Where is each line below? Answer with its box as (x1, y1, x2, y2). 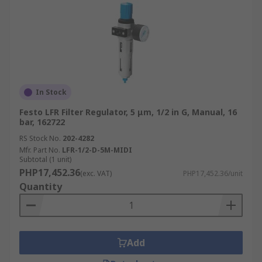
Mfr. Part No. (19, 145, 60, 155)
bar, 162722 (19, 116, 65, 127)
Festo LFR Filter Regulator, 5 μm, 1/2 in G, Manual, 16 (19, 106, 237, 118)
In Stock (36, 87, 67, 97)
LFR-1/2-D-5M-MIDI (62, 145, 132, 155)
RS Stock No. (19, 133, 61, 143)
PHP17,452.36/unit (183, 168, 243, 178)
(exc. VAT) (80, 168, 112, 178)
